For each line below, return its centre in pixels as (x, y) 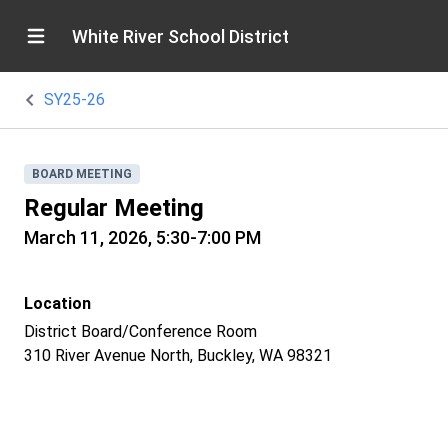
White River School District (180, 36)
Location (57, 303)
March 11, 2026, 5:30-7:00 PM (142, 237)
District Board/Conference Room (142, 331)
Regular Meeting (114, 208)
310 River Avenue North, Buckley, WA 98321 (178, 355)
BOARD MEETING (82, 174)
